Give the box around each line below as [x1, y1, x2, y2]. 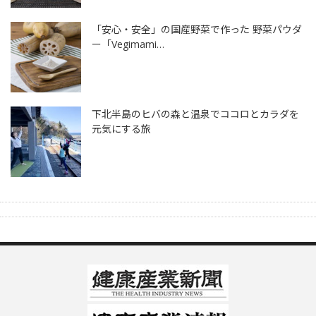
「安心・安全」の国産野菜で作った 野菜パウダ [92, 23, 302, 36]
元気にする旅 [92, 122, 151, 135]
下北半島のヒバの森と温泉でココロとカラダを [92, 107, 299, 121]
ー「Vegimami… [92, 37, 164, 51]
